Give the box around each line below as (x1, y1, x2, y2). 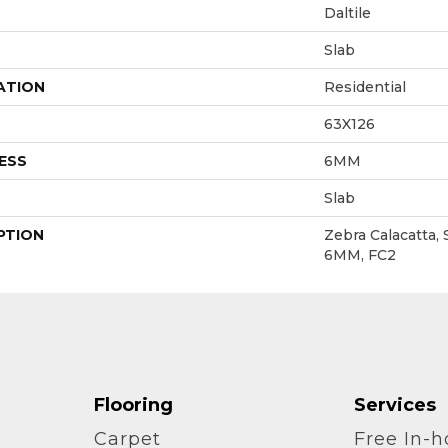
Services (354, 393, 437, 416)
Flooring (93, 393, 173, 416)
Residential (324, 77, 406, 96)
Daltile (324, 3, 371, 22)
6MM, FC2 (324, 245, 396, 264)
